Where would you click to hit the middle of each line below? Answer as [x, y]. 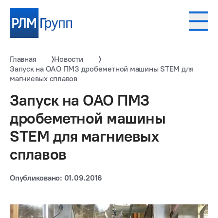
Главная [23, 59]
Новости [69, 59]
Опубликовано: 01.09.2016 [56, 178]
